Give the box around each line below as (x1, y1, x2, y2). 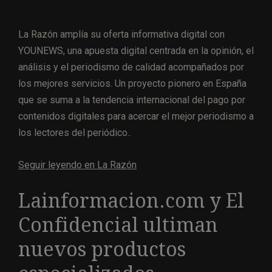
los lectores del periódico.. (18, 126, 131, 138)
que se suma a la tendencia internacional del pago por (18, 93, 245, 106)
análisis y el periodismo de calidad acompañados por (18, 61, 244, 73)
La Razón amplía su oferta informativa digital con (18, 28, 225, 40)
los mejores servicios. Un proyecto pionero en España (18, 77, 246, 89)
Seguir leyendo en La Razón (18, 158, 137, 171)
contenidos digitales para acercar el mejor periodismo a (18, 110, 254, 122)
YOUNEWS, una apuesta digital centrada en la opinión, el (18, 44, 254, 56)
